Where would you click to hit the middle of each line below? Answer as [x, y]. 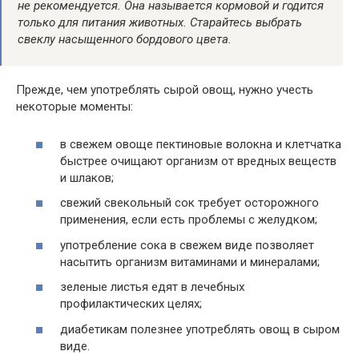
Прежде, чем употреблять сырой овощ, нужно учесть [165, 90]
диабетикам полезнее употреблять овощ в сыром [200, 329]
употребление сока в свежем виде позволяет [187, 245]
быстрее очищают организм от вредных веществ [198, 161]
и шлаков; [87, 177]
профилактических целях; [131, 304]
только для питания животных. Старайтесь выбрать [160, 23]
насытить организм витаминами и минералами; [190, 262]
